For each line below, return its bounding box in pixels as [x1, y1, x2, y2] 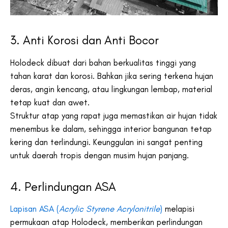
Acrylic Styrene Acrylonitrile [59, 203, 160, 214]
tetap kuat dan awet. [10, 97, 92, 107]
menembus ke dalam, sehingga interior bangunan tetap [10, 123, 212, 134]
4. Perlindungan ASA [10, 179, 116, 194]
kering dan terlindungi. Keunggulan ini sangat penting [10, 136, 203, 147]
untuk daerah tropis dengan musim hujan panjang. [10, 150, 189, 160]
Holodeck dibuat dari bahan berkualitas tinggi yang [10, 57, 196, 68]
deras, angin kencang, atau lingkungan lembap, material [10, 83, 212, 94]
